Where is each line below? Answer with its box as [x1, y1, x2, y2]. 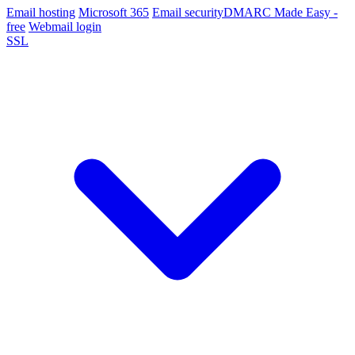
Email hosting [6, 5, 75, 19]
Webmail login [29, 19, 101, 33]
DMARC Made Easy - [223, 5, 338, 19]
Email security [152, 5, 223, 19]
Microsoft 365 [78, 5, 149, 19]
